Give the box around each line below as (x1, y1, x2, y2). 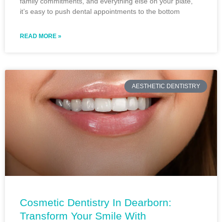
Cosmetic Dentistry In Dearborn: (20, 196, 171, 208)
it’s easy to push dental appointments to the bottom (20, 7, 180, 15)
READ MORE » (20, 32, 61, 40)
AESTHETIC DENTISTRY (131, 83, 200, 90)
